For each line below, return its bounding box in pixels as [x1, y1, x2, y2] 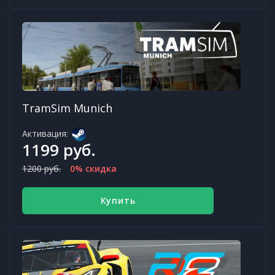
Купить [100, 195, 136, 207]
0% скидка [70, 163, 117, 175]
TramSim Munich [22, 101, 112, 116]
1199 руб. [22, 139, 96, 161]
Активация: [22, 128, 68, 140]
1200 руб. [22, 163, 61, 175]
